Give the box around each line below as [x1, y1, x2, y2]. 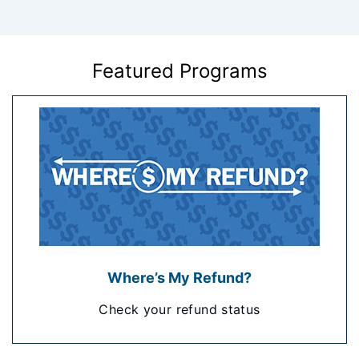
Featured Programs [91, 59, 268, 83]
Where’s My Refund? [107, 269, 252, 286]
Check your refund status [99, 301, 260, 317]
